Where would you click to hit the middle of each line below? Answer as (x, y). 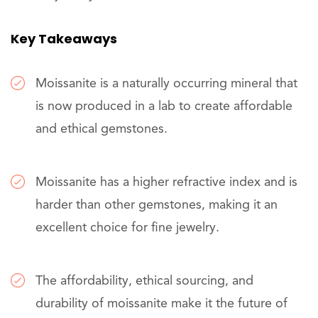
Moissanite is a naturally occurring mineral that (166, 84)
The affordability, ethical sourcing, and (144, 281)
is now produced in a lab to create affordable (164, 106)
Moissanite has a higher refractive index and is (166, 182)
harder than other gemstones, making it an (157, 205)
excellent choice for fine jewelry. (127, 228)
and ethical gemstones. (102, 129)
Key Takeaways (64, 39)
